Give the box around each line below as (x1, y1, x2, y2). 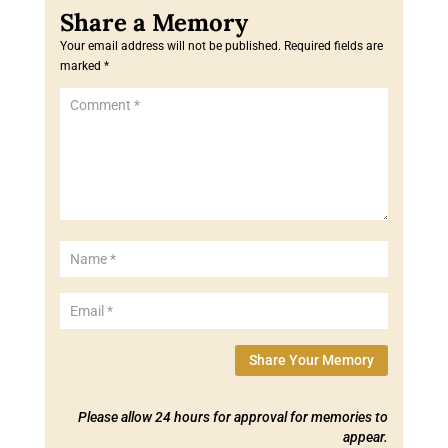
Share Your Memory (249, 352, 375, 369)
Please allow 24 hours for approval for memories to (78, 409, 389, 426)
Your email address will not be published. (59, 38, 281, 53)
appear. (343, 429, 389, 446)
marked (59, 58, 104, 73)
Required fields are (283, 38, 383, 53)
